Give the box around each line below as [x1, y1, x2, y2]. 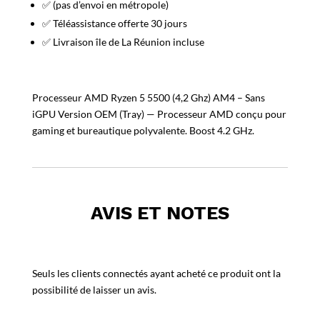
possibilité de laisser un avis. [31, 283, 156, 296]
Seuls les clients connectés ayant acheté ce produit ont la [31, 266, 281, 279]
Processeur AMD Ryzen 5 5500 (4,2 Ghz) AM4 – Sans [31, 91, 265, 104]
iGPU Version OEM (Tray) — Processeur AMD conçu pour [31, 107, 286, 120]
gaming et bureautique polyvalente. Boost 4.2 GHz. [31, 124, 254, 136]
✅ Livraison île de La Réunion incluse [41, 35, 204, 48]
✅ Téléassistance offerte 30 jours [41, 16, 187, 29]
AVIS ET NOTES [90, 201, 229, 224]
